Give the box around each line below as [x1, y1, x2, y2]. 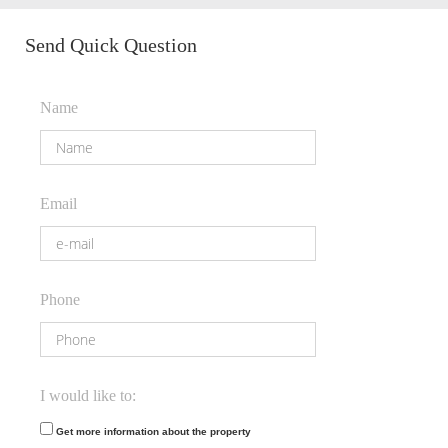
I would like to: [40, 387, 136, 405]
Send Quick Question [25, 34, 197, 57]
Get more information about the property [56, 426, 251, 438]
